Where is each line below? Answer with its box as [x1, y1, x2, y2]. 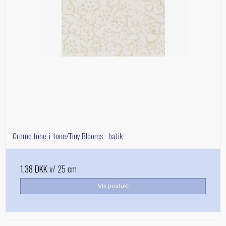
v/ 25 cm [47, 162, 77, 176]
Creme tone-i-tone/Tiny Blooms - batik [13, 130, 123, 142]
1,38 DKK [20, 162, 47, 176]
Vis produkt [97, 183, 129, 190]
